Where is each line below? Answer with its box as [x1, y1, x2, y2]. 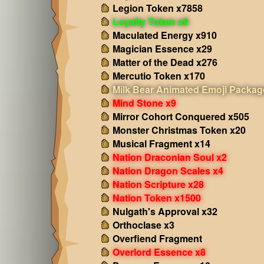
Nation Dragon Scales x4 [112, 164, 223, 177]
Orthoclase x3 [112, 218, 174, 232]
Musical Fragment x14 [112, 137, 210, 150]
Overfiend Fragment [112, 232, 202, 245]
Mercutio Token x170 [112, 69, 205, 82]
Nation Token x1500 [112, 191, 201, 204]
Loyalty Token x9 [112, 15, 189, 28]
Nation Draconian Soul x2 [112, 150, 227, 164]
